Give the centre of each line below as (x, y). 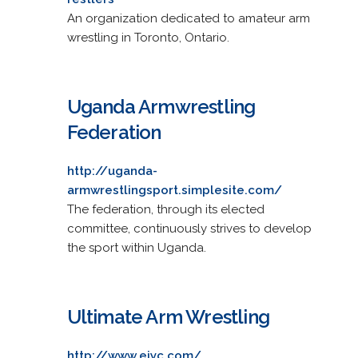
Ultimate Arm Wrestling (168, 316)
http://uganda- (112, 171)
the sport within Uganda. (136, 247)
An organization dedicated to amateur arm (188, 18)
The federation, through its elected (165, 209)
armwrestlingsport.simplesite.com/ (174, 190)
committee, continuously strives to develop (189, 228)
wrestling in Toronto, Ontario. (148, 37)
